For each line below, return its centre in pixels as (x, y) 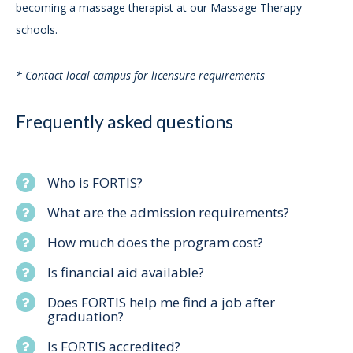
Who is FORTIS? (95, 182)
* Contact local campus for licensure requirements (140, 75)
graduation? (85, 316)
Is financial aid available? (126, 272)
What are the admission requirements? (168, 212)
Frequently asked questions (124, 121)
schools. (37, 29)
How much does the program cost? (155, 242)
